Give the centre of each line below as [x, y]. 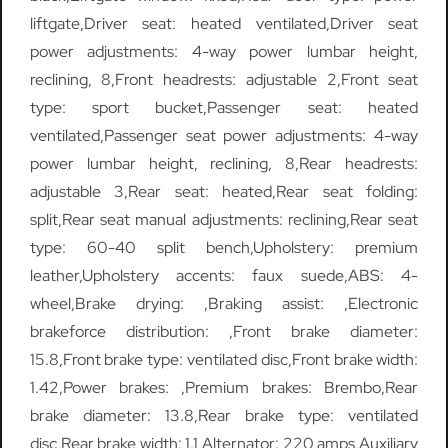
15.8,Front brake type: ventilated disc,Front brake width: [224, 360]
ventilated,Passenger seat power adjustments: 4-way [224, 136]
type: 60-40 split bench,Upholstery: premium [224, 248]
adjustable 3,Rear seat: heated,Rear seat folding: [224, 192]
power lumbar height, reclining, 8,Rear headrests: [224, 164]
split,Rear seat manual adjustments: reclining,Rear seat [224, 220]
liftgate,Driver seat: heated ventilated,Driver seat [224, 24]
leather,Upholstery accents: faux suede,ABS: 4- [224, 276]
